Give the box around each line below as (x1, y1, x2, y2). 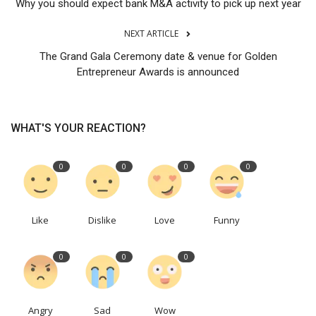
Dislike (88, 214, 117, 227)
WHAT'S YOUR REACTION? (11, 121, 146, 135)
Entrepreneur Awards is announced (77, 66, 239, 79)
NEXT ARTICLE (123, 28, 178, 40)
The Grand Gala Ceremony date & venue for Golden (39, 50, 277, 63)
